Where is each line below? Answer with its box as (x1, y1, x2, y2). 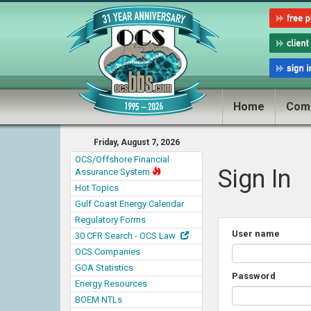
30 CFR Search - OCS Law (75, 230, 178, 241)
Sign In (218, 165, 291, 194)
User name (232, 228, 280, 239)
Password (232, 271, 276, 281)
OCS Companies (75, 246, 140, 257)
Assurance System (75, 167, 152, 177)
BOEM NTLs (75, 294, 122, 305)
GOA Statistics (75, 262, 133, 273)
